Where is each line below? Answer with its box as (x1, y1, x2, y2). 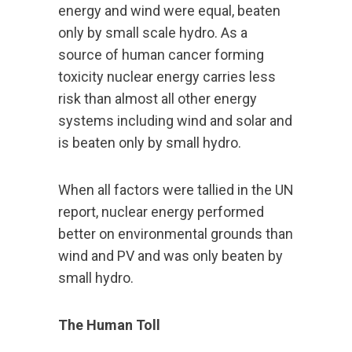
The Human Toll (58, 317, 160, 334)
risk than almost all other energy (58, 90, 257, 108)
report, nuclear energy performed (58, 203, 264, 221)
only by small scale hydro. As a (58, 24, 247, 42)
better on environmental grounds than (58, 225, 293, 243)
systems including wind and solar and (58, 112, 292, 130)
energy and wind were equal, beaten (58, 2, 280, 20)
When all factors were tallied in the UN (58, 181, 294, 199)
